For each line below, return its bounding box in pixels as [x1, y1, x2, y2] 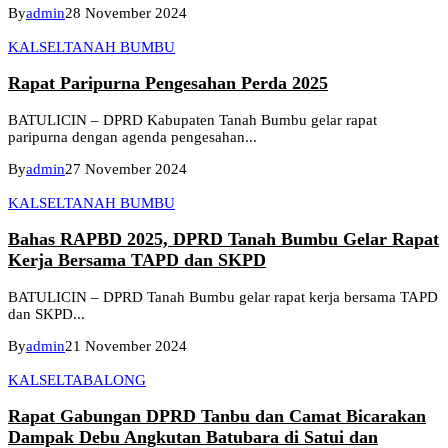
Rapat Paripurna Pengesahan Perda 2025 [8, 73, 328, 94]
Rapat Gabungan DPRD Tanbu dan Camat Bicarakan [8, 406, 426, 427]
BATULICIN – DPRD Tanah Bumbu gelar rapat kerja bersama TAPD [8, 288, 438, 305]
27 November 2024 [65, 160, 187, 177]
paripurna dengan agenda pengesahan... [8, 128, 257, 145]
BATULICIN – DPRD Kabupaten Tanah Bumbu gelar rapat [8, 111, 377, 128]
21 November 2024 [65, 337, 187, 354]
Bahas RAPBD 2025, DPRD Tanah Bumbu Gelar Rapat [8, 229, 439, 250]
